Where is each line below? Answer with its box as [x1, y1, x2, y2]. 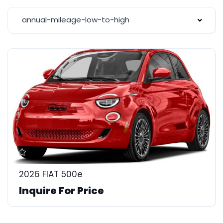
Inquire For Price [19, 183, 104, 198]
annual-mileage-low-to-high [22, 14, 129, 25]
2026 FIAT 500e [19, 168, 83, 180]
